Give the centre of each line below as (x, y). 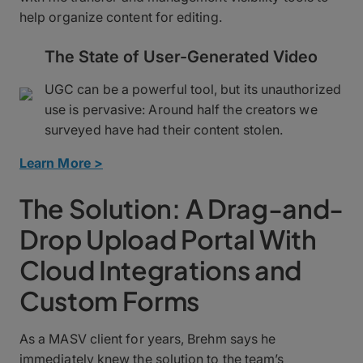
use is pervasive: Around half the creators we (181, 109)
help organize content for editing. (121, 17)
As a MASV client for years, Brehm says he (148, 338)
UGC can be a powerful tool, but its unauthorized (193, 89)
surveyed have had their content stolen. (164, 129)
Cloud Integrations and (160, 269)
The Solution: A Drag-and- (181, 208)
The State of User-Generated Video (181, 56)
